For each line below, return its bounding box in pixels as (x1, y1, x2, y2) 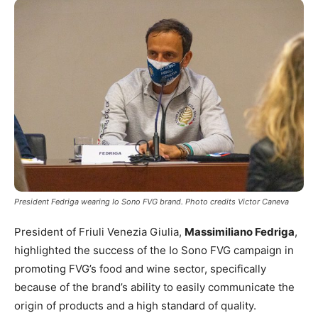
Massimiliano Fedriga (185, 224, 295, 238)
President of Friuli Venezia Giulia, (14, 224, 185, 238)
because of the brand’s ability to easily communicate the (14, 280, 295, 294)
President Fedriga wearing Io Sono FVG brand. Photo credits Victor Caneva (14, 196, 289, 207)
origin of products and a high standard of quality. (14, 298, 256, 312)
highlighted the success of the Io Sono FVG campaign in (14, 243, 294, 257)
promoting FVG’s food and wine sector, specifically (14, 261, 266, 275)
